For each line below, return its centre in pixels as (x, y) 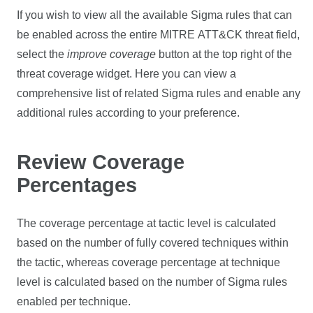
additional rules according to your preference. (129, 112)
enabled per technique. (74, 301)
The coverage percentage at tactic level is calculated (147, 223)
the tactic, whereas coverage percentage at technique (149, 262)
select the (42, 54)
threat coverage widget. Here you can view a (127, 73)
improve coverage (112, 54)
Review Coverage (101, 162)
